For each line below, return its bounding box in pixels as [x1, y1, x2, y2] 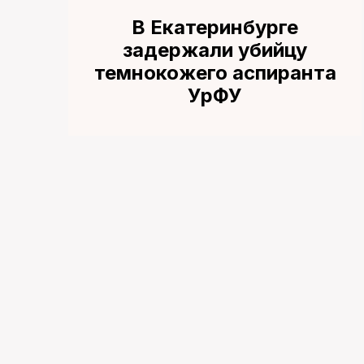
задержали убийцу [123, 38, 308, 63]
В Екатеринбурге [132, 15, 299, 40]
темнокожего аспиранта [93, 61, 336, 85]
